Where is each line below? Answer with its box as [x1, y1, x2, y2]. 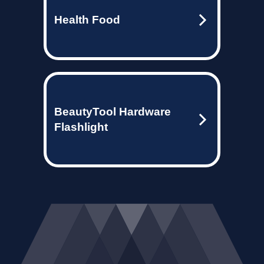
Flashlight [54, 121, 108, 133]
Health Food [54, 14, 120, 26]
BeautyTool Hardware [54, 105, 171, 118]
